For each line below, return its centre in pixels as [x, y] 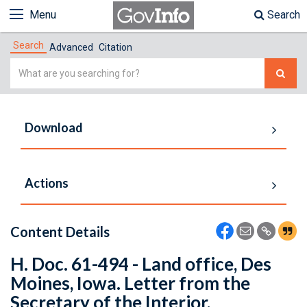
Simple [27, 66]
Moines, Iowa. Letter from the [130, 283]
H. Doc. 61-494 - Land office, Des [141, 264]
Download [54, 127]
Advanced [71, 47]
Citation [115, 47]
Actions [47, 183]
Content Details [60, 232]
